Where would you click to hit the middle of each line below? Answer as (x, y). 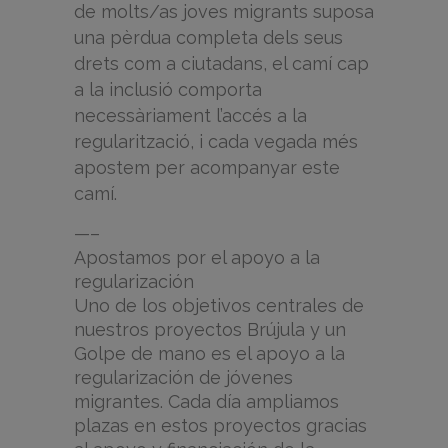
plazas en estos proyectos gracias (220, 426)
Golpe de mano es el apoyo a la (209, 354)
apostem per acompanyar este (207, 168)
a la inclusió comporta (168, 90)
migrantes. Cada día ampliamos (206, 402)
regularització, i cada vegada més (216, 142)
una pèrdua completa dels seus (208, 38)
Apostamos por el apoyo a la (197, 258)
